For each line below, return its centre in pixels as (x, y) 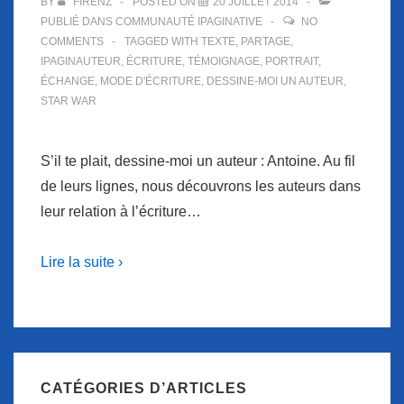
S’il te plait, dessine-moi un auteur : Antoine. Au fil (198, 161)
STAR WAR (69, 101)
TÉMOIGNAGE (224, 61)
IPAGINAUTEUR (81, 61)
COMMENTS (72, 41)
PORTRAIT (292, 61)
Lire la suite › (82, 262)
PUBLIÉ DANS (78, 22)
